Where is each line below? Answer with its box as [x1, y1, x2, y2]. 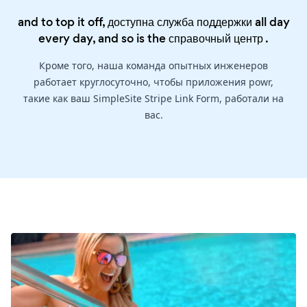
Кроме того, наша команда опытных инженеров [39, 59, 268, 73]
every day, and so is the [38, 30, 169, 47]
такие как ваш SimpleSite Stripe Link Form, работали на [23, 92, 284, 106]
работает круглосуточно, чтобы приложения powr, [34, 75, 273, 89]
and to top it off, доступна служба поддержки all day [17, 14, 290, 31]
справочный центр [169, 30, 263, 47]
